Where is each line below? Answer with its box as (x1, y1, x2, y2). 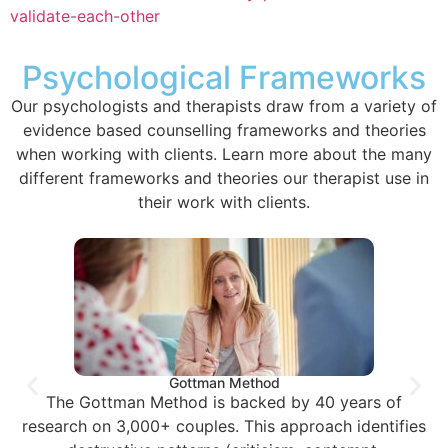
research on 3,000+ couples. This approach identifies (22, 416, 426, 437)
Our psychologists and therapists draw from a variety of (11, 95, 437, 116)
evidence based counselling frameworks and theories (22, 119, 426, 140)
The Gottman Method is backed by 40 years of (46, 392, 402, 413)
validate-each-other (10, 5, 160, 26)
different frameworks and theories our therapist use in (19, 167, 429, 188)
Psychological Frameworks (22, 57, 426, 97)
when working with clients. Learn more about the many (16, 143, 432, 164)
